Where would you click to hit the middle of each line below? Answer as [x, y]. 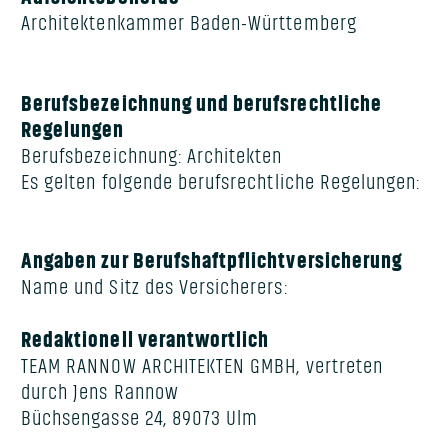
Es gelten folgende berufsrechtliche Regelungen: [221, 182]
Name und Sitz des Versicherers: [154, 287]
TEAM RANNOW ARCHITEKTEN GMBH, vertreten [202, 367]
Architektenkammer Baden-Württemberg [189, 24]
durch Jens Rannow [100, 393]
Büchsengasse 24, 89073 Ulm [140, 419]
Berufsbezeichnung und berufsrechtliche [201, 104]
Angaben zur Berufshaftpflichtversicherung [212, 261]
